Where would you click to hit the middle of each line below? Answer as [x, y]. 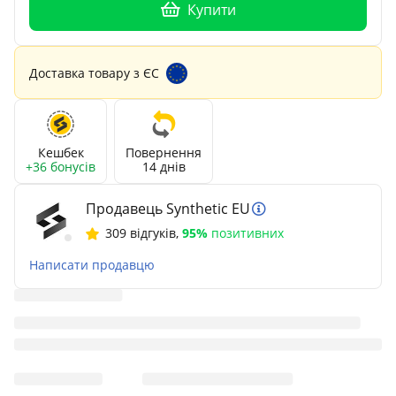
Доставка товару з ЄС [94, 72]
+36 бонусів [61, 166]
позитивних [246, 232]
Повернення [164, 152]
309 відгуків [141, 232]
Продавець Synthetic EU [168, 208]
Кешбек [61, 152]
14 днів [164, 166]
